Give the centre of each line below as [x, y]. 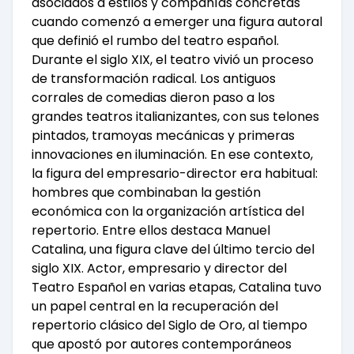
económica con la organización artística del [168, 212]
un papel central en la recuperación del [155, 307]
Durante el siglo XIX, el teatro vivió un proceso [173, 60]
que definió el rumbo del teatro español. [155, 41]
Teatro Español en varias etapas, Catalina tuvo [177, 288]
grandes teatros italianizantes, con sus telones [175, 117]
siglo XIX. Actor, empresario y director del [159, 269]
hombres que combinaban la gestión [146, 193]
